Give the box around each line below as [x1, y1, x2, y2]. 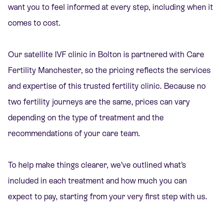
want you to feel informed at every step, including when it [8, 2, 213, 12]
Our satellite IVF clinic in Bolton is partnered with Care [8, 50, 204, 60]
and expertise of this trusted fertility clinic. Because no [8, 81, 206, 91]
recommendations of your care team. [8, 129, 140, 139]
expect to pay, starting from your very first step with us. [8, 192, 207, 202]
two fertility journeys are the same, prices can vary [8, 97, 190, 107]
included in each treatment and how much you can [8, 176, 187, 186]
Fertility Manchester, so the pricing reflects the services [8, 66, 211, 75]
